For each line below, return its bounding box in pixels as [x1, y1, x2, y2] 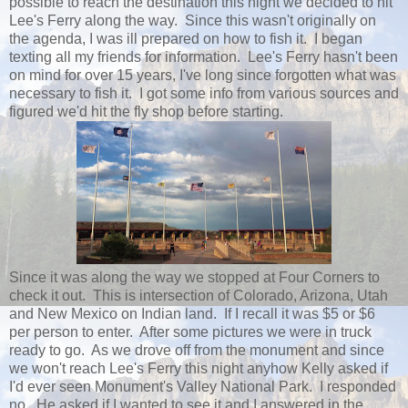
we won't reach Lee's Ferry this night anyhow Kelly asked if [9, 361, 388, 376]
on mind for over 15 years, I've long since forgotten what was [9, 67, 396, 83]
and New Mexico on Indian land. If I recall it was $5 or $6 [9, 306, 375, 321]
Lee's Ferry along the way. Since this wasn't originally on [9, 13, 376, 28]
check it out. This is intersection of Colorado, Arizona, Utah [9, 288, 388, 303]
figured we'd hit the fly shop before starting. [9, 104, 283, 119]
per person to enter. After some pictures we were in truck [9, 324, 372, 340]
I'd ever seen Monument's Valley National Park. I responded [9, 379, 396, 394]
